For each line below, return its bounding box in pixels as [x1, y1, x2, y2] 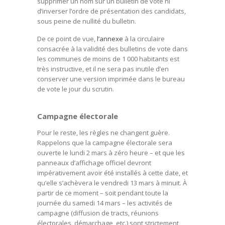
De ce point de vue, [37, 34, 97, 43]
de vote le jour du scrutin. [37, 84, 116, 93]
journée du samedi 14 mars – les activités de [37, 198, 172, 207]
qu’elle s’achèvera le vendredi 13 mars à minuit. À [37, 178, 187, 187]
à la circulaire [123, 34, 165, 43]
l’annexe [97, 34, 123, 43]
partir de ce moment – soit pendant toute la [37, 188, 168, 197]
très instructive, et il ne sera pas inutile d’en [37, 64, 169, 73]
